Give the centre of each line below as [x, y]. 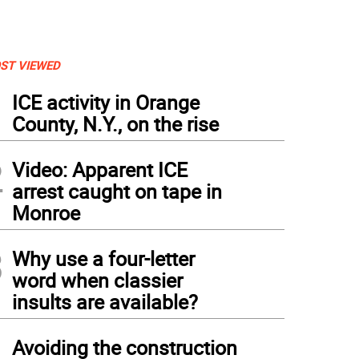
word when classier [97, 280]
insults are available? [105, 302]
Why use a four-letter [103, 258]
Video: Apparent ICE [100, 169]
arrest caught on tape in [117, 191]
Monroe [46, 213]
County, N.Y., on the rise [115, 124]
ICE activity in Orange [106, 102]
